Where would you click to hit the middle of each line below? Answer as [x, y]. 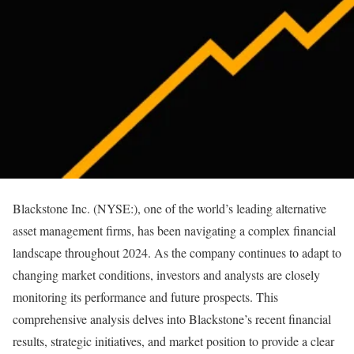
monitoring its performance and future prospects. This [145, 297]
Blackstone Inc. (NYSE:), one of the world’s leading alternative [169, 208]
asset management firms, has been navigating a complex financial [174, 230]
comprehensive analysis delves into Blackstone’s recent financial [172, 319]
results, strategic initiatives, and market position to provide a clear [173, 341]
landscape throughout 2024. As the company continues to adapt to [177, 252]
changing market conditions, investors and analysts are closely [166, 275]
